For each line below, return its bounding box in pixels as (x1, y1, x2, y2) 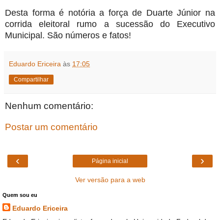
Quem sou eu (2, 192, 37, 198)
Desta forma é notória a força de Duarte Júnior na (5, 7, 215, 18)
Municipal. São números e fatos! (5, 30, 131, 40)
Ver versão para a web (75, 175, 145, 184)
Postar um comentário (5, 122, 98, 133)
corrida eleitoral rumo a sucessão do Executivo (5, 19, 215, 29)
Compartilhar (14, 76, 49, 83)
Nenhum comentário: (5, 100, 93, 111)
